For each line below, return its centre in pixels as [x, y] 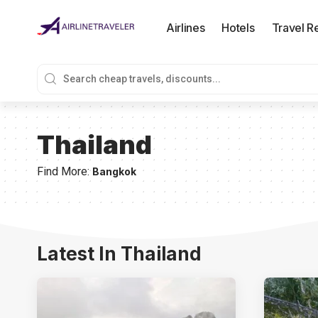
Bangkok [114, 171]
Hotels [238, 28]
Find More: [63, 171]
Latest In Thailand [119, 253]
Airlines [186, 28]
